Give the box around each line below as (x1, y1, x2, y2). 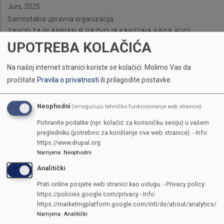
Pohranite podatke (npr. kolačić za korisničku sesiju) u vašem (37, 118, 209, 126)
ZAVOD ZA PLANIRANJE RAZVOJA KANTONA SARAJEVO (7, 27, 190, 36)
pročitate (7, 75, 37, 84)
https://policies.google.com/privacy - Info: (37, 190, 156, 198)
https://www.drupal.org (37, 138, 100, 146)
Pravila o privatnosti (37, 75, 99, 84)
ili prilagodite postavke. (99, 75, 172, 84)
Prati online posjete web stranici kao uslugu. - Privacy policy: (37, 180, 206, 188)
